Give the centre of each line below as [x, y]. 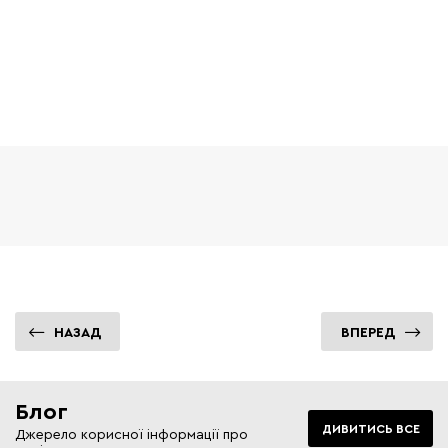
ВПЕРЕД [369, 332]
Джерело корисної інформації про [131, 433]
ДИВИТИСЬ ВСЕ [370, 428]
